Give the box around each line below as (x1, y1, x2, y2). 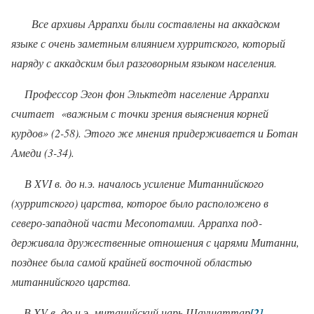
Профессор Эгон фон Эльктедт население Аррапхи (25, 86, 269, 102)
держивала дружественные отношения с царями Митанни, (11, 235, 299, 250)
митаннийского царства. (11, 274, 131, 289)
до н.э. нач (65, 176, 115, 191)
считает (11, 106, 55, 121)
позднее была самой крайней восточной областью (11, 254, 252, 270)
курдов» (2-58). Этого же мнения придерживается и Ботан (11, 125, 298, 141)
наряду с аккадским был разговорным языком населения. (11, 55, 277, 71)
